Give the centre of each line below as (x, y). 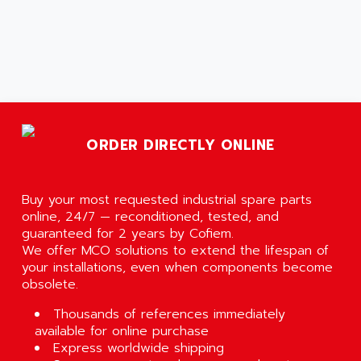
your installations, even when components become (177, 268)
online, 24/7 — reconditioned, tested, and (150, 217)
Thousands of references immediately (169, 315)
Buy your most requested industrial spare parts (167, 200)
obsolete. (50, 285)
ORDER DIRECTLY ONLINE (180, 145)
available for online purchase (122, 332)
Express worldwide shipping (139, 349)
